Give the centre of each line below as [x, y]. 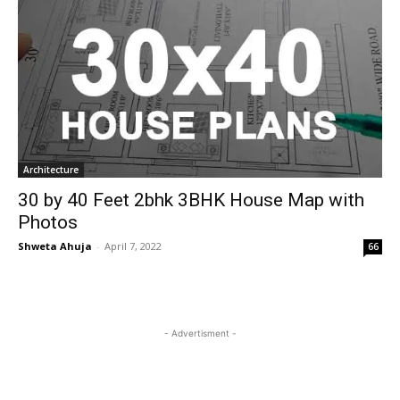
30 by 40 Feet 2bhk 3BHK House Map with [191, 200]
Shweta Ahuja [55, 246]
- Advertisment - [200, 333]
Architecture [51, 170]
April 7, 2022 [133, 246]
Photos [48, 222]
